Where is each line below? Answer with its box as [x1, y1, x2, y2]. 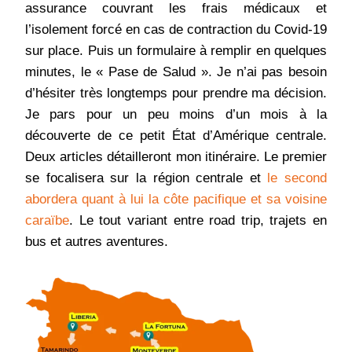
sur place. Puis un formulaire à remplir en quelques [25, 43, 327, 59]
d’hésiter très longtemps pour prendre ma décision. [25, 86, 327, 101]
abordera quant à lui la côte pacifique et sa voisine [25, 192, 327, 207]
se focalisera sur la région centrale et [25, 170, 268, 186]
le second [267, 170, 327, 186]
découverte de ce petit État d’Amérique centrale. [25, 128, 327, 144]
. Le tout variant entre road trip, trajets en [69, 213, 327, 229]
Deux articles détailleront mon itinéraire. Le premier [25, 149, 327, 165]
